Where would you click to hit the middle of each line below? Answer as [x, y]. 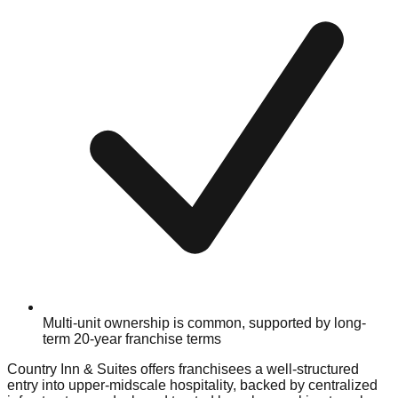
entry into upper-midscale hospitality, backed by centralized [192, 386]
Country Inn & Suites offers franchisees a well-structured [183, 370]
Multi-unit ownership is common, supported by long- [204, 323]
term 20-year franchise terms [132, 339]
